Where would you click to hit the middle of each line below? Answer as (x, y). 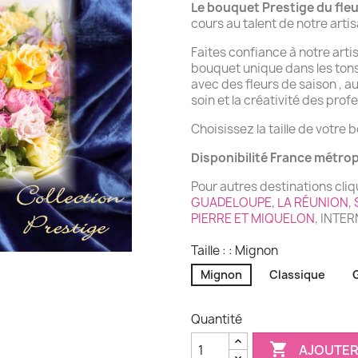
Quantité (217, 319)
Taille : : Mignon (235, 251)
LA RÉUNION (313, 203)
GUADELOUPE (231, 203)
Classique (297, 274)
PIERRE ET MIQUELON (253, 219)
